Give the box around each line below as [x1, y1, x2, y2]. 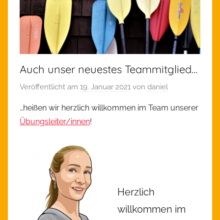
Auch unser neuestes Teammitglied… [20, 62, 197, 77]
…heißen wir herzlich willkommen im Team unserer [20, 103, 198, 112]
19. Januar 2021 [80, 82, 131, 91]
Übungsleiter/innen [20, 116, 90, 126]
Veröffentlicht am [20, 82, 80, 91]
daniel [147, 82, 168, 91]
